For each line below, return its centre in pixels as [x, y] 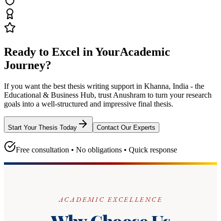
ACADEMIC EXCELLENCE [110, 199]
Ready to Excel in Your [62, 52]
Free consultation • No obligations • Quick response [96, 149]
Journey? [28, 65]
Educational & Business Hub [49, 95]
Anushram [129, 95]
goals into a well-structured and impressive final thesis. [89, 104]
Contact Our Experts [126, 127]
